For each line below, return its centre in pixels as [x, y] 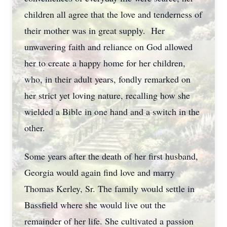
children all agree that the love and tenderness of [113, 14]
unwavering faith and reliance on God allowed [108, 47]
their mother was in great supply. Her [94, 30]
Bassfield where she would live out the [95, 205]
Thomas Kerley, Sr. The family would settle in [109, 188]
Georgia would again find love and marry [100, 172]
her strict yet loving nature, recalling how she [107, 95]
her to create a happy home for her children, [105, 63]
